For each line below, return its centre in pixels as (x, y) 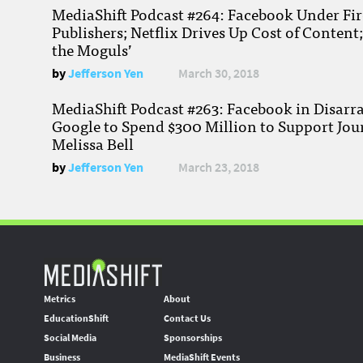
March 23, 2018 (219, 168)
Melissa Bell (93, 144)
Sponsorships (193, 338)
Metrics (60, 299)
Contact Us (187, 319)
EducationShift (76, 319)
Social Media (70, 338)
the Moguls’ (92, 50)
